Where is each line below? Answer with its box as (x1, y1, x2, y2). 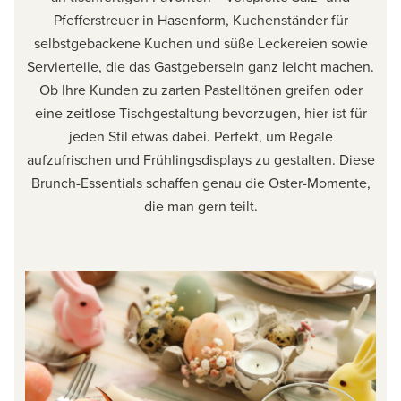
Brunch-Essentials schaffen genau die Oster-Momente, (30, 173, 371, 193)
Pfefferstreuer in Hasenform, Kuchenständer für (53, 10, 348, 30)
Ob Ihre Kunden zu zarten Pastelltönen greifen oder (38, 80, 363, 100)
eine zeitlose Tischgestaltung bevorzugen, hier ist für (34, 103, 367, 124)
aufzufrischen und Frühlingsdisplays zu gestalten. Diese (26, 149, 375, 170)
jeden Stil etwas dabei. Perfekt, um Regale (68, 126, 333, 147)
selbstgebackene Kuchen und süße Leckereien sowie (33, 33, 368, 54)
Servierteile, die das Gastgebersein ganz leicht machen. (27, 56, 374, 77)
